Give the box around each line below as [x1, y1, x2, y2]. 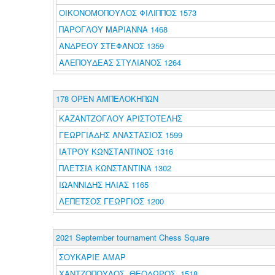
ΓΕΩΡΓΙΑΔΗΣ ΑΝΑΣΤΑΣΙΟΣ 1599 [58, 129, 182, 141]
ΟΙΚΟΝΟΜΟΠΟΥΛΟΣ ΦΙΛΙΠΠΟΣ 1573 [58, 7, 196, 18]
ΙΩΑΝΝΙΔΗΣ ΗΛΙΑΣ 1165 [58, 179, 149, 190]
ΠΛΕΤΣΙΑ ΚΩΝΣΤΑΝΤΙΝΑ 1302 [58, 162, 171, 174]
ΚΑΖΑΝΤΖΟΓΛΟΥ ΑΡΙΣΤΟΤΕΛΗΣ [58, 112, 185, 124]
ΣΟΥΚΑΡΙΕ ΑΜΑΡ [58, 251, 128, 263]
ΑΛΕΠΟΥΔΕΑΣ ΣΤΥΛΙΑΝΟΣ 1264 [58, 56, 181, 68]
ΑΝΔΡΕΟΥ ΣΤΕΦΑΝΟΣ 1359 [58, 40, 164, 52]
